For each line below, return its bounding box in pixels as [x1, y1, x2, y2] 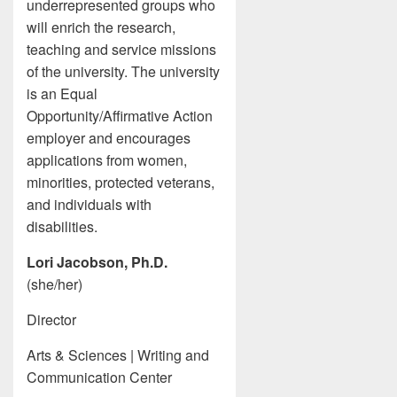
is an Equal [27, 83, 97, 104]
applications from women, [27, 150, 187, 170]
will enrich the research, [27, 17, 175, 37]
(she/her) [27, 274, 82, 294]
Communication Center [27, 367, 172, 387]
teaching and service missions [27, 39, 216, 59]
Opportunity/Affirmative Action [27, 105, 213, 126]
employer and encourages [27, 128, 191, 148]
